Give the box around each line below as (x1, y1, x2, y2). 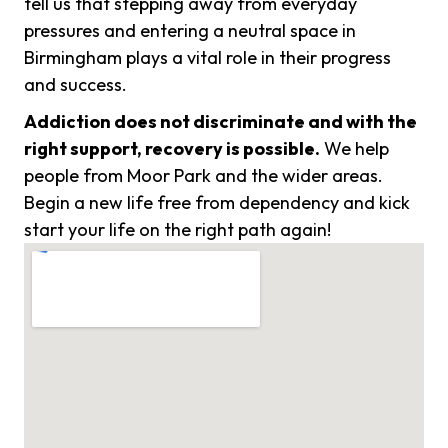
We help (320, 137, 389, 161)
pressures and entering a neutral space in (24, 19, 356, 43)
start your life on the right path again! (24, 218, 331, 242)
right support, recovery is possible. (24, 137, 320, 161)
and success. (24, 73, 127, 97)
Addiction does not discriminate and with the (24, 110, 417, 134)
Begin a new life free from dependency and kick (24, 191, 410, 215)
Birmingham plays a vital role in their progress (24, 46, 391, 70)
